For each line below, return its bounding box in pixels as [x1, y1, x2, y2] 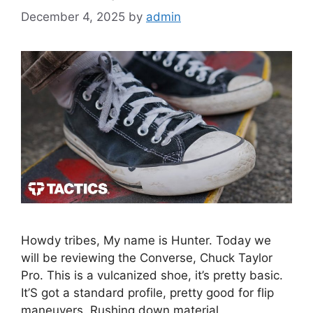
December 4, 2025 [21, 9, 125, 24]
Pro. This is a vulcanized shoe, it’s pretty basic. [21, 268, 283, 282]
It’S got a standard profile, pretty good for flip [21, 285, 274, 300]
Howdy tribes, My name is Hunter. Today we [21, 233, 271, 247]
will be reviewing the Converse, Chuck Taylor [21, 250, 272, 265]
